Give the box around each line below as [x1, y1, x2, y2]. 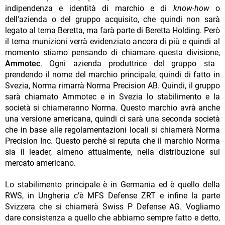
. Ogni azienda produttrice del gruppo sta [40, 59, 215, 69]
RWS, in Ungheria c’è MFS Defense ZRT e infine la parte [5, 191, 220, 201]
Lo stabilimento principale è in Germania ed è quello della [5, 180, 220, 190]
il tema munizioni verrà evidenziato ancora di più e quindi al [5, 37, 220, 47]
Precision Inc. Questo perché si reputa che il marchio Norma [5, 136, 220, 146]
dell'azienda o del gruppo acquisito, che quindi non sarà [5, 15, 220, 25]
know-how [173, 4, 209, 14]
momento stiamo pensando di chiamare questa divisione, [5, 48, 220, 58]
